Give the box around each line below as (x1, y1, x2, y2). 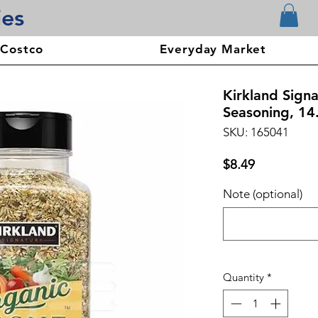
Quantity (223, 270, 264, 285)
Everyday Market (160, 42, 267, 57)
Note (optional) (223, 187, 302, 202)
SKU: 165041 (223, 125, 289, 140)
